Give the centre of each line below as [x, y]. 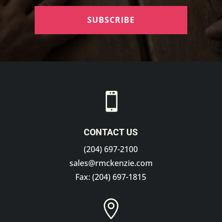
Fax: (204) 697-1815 [111, 177]
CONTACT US [111, 132]
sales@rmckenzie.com [111, 163]
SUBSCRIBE [111, 20]
